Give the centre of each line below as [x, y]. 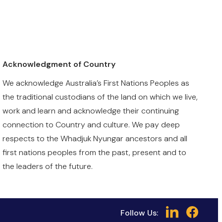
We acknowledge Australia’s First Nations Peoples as [96, 83]
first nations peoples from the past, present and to [95, 152]
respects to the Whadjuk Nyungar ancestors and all [95, 139]
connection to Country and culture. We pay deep [91, 125]
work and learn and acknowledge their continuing [91, 111]
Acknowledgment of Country [59, 64]
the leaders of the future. [48, 166]
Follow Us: [139, 213]
